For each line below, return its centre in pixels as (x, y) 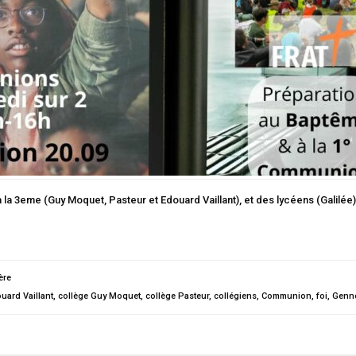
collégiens (235, 296)
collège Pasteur (177, 296)
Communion (286, 296)
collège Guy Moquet (99, 296)
